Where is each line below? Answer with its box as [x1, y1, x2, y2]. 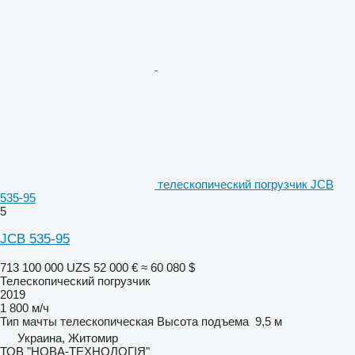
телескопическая [60, 314, 154, 328]
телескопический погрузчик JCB [158, 177, 334, 191]
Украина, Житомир [17, 330, 118, 345]
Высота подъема [157, 314, 249, 328]
